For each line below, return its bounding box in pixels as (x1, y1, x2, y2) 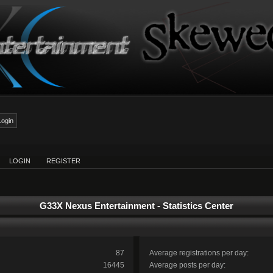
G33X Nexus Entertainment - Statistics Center (40, 200, 233, 211)
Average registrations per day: (149, 248, 249, 257)
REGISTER (46, 157, 81, 165)
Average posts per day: (149, 260, 225, 269)
